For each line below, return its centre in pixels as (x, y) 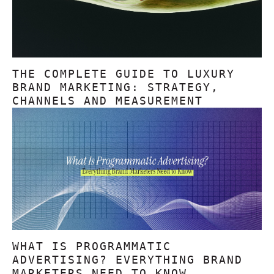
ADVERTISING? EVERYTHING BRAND (128, 260)
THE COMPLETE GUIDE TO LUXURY (124, 74)
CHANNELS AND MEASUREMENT (108, 101)
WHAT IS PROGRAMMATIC (92, 246)
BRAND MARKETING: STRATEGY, (116, 87)
